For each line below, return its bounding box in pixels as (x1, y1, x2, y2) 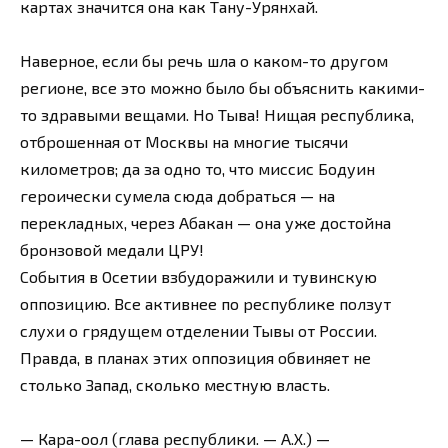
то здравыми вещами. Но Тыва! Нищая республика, (20, 104, 414, 124)
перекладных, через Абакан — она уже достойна (20, 212, 391, 232)
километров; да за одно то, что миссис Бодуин (20, 158, 375, 178)
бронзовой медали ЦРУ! (20, 239, 204, 259)
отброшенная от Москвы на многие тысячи (20, 131, 348, 151)
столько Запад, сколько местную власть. (20, 374, 330, 394)
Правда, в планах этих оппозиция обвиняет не (20, 347, 371, 367)
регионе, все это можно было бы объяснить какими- (20, 77, 425, 97)
